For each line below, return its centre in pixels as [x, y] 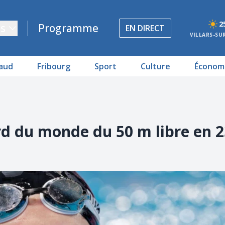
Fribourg [54, 66]
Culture [155, 66]
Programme [69, 28]
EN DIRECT [145, 28]
